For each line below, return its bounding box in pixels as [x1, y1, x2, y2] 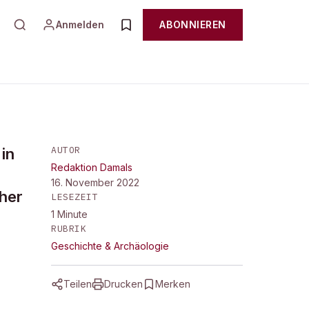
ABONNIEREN [159, 19, 226, 30]
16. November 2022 [51, 177, 139, 188]
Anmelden [56, 19, 105, 30]
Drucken [104, 278, 143, 290]
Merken [155, 278, 190, 290]
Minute [57, 208, 88, 220]
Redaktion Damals [51, 161, 132, 173]
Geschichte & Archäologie [51, 240, 169, 252]
